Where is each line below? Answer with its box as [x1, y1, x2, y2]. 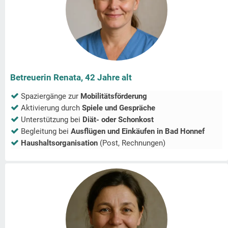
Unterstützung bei [21, 115, 82, 125]
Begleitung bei [21, 127, 71, 136]
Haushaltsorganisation [21, 138, 98, 148]
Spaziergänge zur [21, 92, 80, 101]
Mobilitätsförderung [80, 92, 147, 101]
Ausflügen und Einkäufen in [71, 127, 165, 136]
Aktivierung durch [21, 103, 82, 113]
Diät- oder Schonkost [82, 115, 154, 125]
